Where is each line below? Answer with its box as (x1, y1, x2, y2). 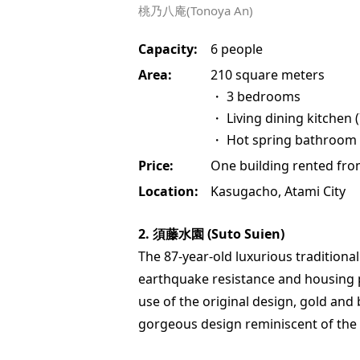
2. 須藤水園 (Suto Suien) (138, 224, 284, 243)
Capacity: (138, 39, 198, 58)
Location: (138, 182, 198, 200)
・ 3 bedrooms (211, 87, 301, 105)
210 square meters (211, 65, 325, 84)
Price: (138, 156, 174, 174)
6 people (211, 39, 263, 58)
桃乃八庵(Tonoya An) (138, 2, 253, 18)
